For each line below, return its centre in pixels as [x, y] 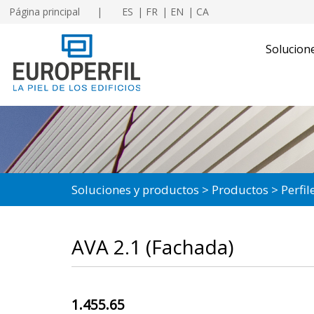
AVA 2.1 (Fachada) [152, 247]
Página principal [45, 11]
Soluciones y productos [135, 190]
